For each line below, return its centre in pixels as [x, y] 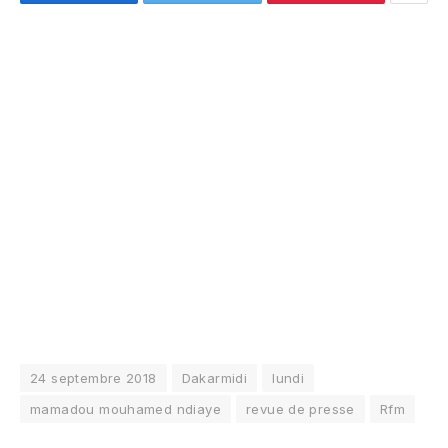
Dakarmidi [214, 377]
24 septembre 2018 [93, 377]
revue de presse [300, 408]
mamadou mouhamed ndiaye [125, 408]
